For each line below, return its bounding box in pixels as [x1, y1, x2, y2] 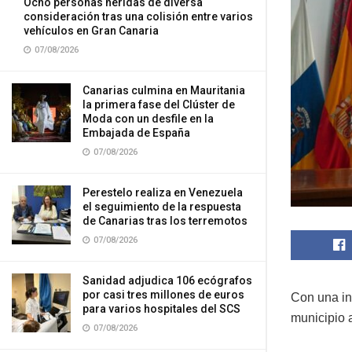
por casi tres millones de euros [82, 288, 244, 301]
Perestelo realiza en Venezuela [82, 186, 243, 199]
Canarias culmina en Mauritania [82, 84, 245, 97]
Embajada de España [82, 126, 209, 139]
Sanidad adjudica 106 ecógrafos [82, 274, 252, 287]
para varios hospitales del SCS [82, 302, 240, 315]
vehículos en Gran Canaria [24, 24, 159, 37]
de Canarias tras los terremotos [82, 214, 247, 227]
